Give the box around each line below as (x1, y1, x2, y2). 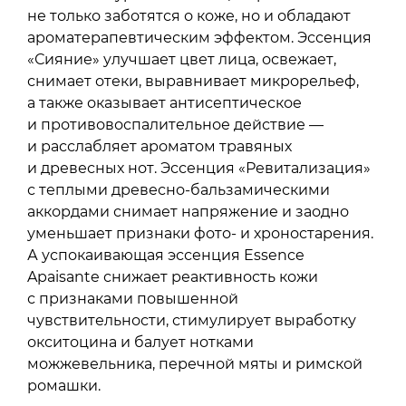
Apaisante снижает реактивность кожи (27, 267, 318, 285)
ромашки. (27, 376, 101, 394)
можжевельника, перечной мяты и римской (27, 354, 362, 372)
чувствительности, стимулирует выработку (27, 311, 356, 329)
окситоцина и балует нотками (27, 333, 254, 351)
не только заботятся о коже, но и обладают (27, 6, 351, 24)
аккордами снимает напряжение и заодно (27, 202, 349, 220)
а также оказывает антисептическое (27, 93, 302, 111)
